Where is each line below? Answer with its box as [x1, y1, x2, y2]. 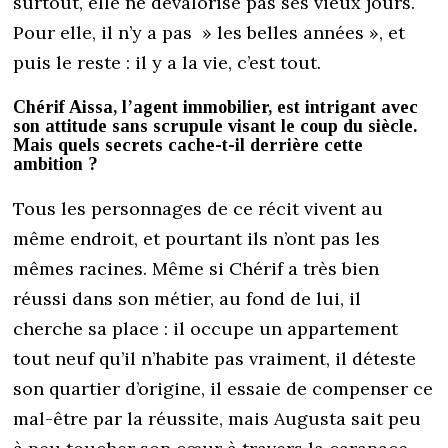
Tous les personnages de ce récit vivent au [13, 197, 384, 221]
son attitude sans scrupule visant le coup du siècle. [13, 116, 418, 137]
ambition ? [13, 154, 99, 175]
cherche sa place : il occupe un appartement [13, 317, 399, 341]
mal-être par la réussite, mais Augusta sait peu [13, 407, 422, 431]
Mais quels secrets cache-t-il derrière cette [13, 135, 364, 156]
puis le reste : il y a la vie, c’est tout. [13, 51, 322, 75]
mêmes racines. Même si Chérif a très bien [13, 257, 380, 281]
